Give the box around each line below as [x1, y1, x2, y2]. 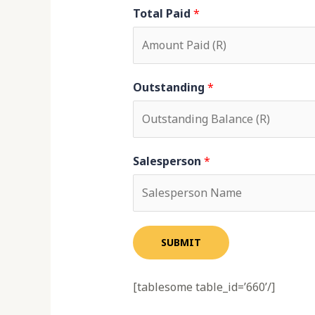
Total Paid [132, 6, 193, 22]
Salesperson [132, 153, 204, 169]
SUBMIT [160, 236, 201, 250]
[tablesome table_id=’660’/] [132, 279, 275, 295]
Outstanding [132, 79, 207, 96]
